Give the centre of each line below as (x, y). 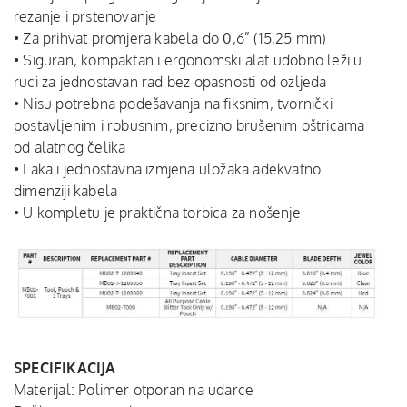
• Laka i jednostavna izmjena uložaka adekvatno (168, 169)
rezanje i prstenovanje (85, 16)
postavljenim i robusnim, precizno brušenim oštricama (189, 125)
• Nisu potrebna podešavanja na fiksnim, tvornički (173, 104)
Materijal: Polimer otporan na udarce (134, 389)
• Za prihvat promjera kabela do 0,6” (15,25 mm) (170, 38)
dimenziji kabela (66, 191)
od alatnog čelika (70, 147)
